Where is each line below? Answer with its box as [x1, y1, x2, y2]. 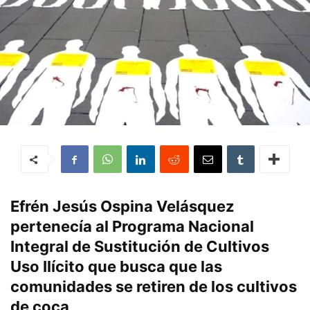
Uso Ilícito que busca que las [10, 257, 222, 276]
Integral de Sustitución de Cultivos [10, 237, 269, 256]
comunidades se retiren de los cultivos [10, 277, 297, 296]
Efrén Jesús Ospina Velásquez [10, 197, 235, 216]
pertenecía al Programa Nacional [10, 217, 254, 236]
